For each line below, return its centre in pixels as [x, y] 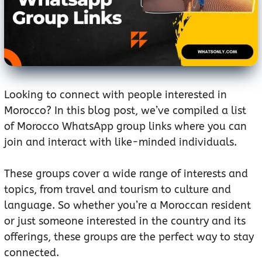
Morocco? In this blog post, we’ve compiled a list [125, 111]
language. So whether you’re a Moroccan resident [127, 206]
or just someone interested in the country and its [125, 221]
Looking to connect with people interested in [116, 95]
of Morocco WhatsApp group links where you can [125, 127]
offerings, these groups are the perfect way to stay [129, 237]
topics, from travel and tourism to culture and [118, 190]
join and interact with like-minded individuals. [120, 142]
